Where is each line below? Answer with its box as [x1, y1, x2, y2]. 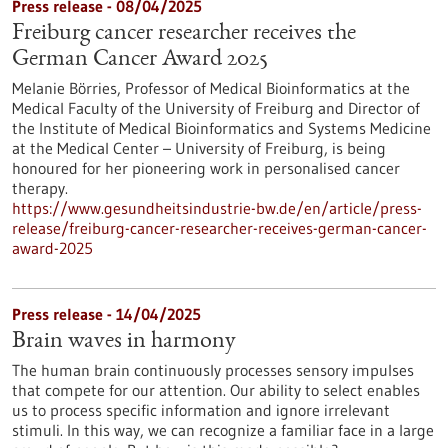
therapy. [12, 178, 68, 198]
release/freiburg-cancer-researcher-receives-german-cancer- [12, 218, 427, 238]
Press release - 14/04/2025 [12, 304, 201, 324]
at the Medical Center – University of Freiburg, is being [12, 138, 386, 158]
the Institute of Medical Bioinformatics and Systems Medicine [12, 118, 431, 138]
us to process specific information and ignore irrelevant [12, 400, 390, 420]
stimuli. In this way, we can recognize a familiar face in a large [12, 420, 434, 440]
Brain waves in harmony [12, 330, 236, 354]
